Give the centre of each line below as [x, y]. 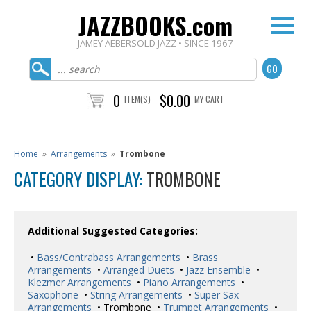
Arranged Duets [137, 270]
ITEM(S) [137, 99]
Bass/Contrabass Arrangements [107, 257]
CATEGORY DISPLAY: [80, 179]
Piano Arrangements [188, 282]
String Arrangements [135, 295]
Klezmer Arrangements [79, 282]
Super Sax [215, 295]
